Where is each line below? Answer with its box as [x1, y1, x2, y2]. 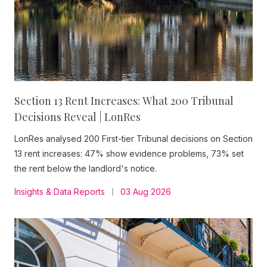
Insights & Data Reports [14, 187, 105, 197]
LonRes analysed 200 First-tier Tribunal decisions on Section [14, 133, 253, 144]
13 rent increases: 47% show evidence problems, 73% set [14, 148, 244, 159]
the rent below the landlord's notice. [14, 163, 157, 173]
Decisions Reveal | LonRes [14, 110, 141, 124]
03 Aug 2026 [120, 187, 171, 197]
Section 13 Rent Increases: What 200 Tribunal [14, 94, 234, 108]
